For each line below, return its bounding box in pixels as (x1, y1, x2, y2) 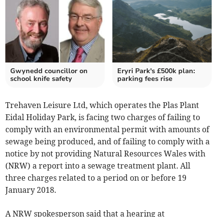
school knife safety (10, 74, 73, 84)
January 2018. (5, 185, 57, 195)
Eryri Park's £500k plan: (117, 66, 195, 76)
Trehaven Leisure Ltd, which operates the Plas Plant (5, 100, 200, 110)
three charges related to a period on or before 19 (5, 173, 187, 183)
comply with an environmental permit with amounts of (5, 124, 210, 135)
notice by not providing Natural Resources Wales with (5, 149, 206, 159)
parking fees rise (117, 74, 172, 84)
